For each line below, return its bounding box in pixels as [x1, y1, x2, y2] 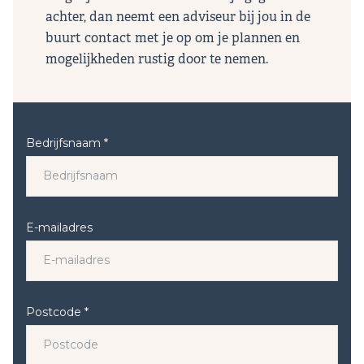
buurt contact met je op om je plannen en [45, 28, 300, 46]
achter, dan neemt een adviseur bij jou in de [45, 7, 310, 25]
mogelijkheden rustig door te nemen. [45, 50, 268, 67]
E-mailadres [26, 219, 93, 235]
